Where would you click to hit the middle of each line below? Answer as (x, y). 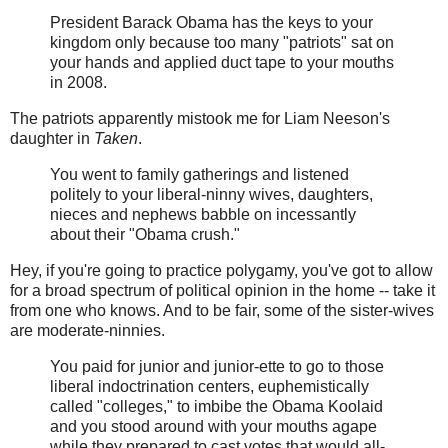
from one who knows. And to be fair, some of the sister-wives (222, 310)
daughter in (52, 139)
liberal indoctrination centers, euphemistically (209, 386)
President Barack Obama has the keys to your (211, 23)
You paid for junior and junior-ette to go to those (217, 366)
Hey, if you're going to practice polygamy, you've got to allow (221, 270)
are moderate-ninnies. (87, 330)
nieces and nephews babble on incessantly (203, 214)
